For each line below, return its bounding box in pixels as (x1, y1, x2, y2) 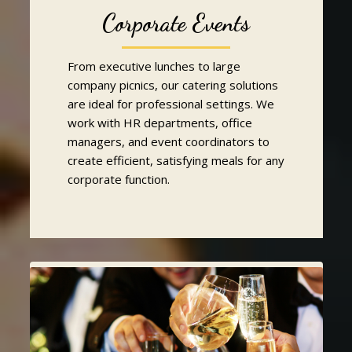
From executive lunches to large (67, 57, 240, 74)
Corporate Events (102, 8, 250, 37)
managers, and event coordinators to (67, 133, 269, 149)
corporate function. (67, 170, 170, 187)
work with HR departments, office (67, 114, 252, 130)
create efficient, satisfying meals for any (67, 152, 284, 168)
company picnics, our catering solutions (67, 76, 278, 93)
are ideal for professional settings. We (67, 95, 274, 112)
